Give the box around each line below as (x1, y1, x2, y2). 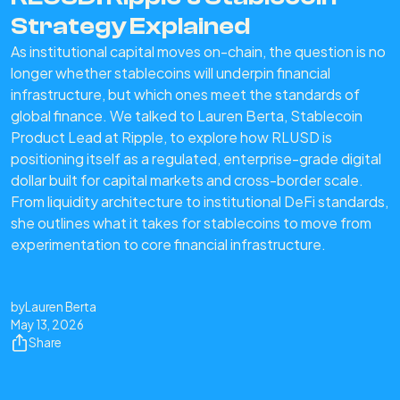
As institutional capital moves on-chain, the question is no (11, 42, 386, 62)
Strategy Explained (11, 12, 250, 41)
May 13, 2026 (11, 317, 84, 333)
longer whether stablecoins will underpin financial (11, 63, 330, 83)
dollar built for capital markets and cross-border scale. (11, 171, 363, 190)
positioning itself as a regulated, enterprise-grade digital (11, 149, 381, 169)
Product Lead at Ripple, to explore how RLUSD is (11, 128, 332, 147)
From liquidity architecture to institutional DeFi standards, (11, 192, 388, 212)
